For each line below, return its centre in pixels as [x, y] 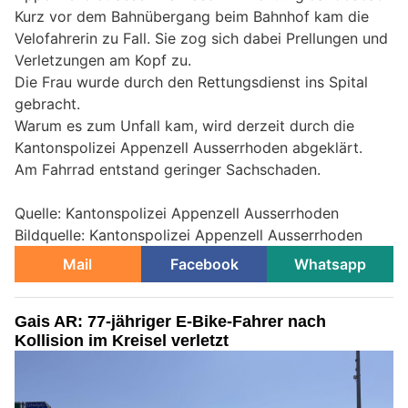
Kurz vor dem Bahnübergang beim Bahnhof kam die [192, 17]
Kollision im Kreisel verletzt [122, 341]
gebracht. [47, 104]
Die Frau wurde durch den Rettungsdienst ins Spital [191, 82]
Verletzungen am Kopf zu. [103, 61]
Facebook [204, 265]
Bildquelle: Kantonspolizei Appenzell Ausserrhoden [189, 235]
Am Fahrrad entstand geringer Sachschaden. [168, 170]
